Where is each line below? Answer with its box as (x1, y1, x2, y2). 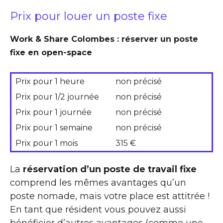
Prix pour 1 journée (15, 107, 92, 117)
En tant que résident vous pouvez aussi (10, 204, 186, 215)
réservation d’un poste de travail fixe (23, 163, 197, 175)
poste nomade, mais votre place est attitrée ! (10, 190, 210, 202)
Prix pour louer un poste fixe (10, 9, 167, 23)
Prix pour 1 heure (15, 76, 85, 86)
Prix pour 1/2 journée (15, 92, 99, 102)
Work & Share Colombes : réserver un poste (10, 34, 198, 44)
